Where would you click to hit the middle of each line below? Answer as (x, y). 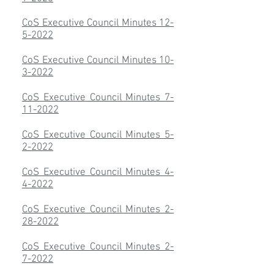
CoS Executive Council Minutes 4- (98, 172)
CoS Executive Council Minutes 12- (98, 23)
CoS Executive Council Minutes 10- (98, 61)
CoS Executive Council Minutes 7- (98, 98)
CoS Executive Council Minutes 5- (98, 135)
